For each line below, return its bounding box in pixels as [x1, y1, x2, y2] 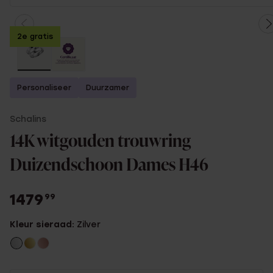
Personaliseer [17, 83, 71, 92]
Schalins [10, 114, 46, 124]
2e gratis [17, 32, 53, 41]
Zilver [77, 219, 101, 230]
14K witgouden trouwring [10, 133, 191, 151]
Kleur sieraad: [10, 219, 77, 230]
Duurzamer [86, 83, 129, 92]
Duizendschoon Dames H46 [10, 157, 208, 174]
